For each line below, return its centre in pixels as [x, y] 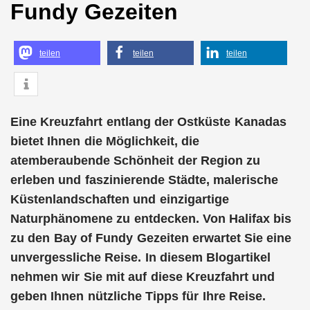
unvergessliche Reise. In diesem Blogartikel [141, 257]
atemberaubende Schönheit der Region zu [136, 161]
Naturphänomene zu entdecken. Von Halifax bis [151, 219]
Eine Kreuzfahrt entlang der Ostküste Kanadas [148, 122]
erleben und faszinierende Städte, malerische [145, 180]
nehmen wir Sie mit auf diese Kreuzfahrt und [143, 277]
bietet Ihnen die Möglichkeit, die [105, 141]
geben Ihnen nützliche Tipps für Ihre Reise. [138, 296]
